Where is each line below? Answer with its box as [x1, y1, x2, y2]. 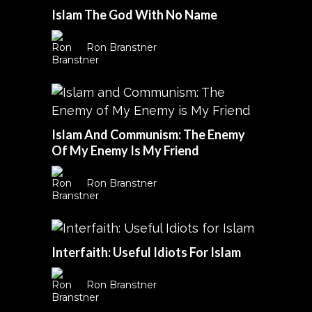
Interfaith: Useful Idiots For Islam [52, 244, 241, 260]
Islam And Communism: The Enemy [52, 127, 245, 142]
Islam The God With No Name [52, 7, 217, 22]
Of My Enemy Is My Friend [52, 143, 199, 158]
